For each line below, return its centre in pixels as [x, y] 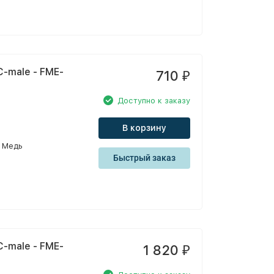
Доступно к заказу [154, 100]
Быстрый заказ [144, 158]
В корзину [144, 128]
